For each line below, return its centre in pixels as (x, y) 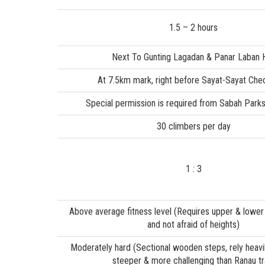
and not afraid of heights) (193, 224)
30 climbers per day (193, 126)
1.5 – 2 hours (193, 27)
